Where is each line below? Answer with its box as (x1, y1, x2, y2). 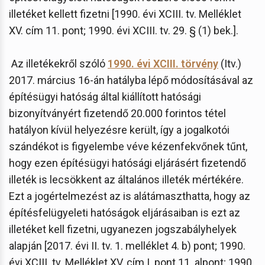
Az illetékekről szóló (9, 57, 108, 70)
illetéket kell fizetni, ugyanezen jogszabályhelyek (9, 222, 237, 235)
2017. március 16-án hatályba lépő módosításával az (9, 73, 253, 86)
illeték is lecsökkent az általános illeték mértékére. (9, 173, 244, 186)
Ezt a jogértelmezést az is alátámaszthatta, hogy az (9, 189, 250, 202)
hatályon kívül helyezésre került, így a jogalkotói (9, 123, 230, 136)
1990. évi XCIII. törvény (108, 57, 218, 70)
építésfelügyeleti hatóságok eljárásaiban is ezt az (9, 206, 240, 219)
